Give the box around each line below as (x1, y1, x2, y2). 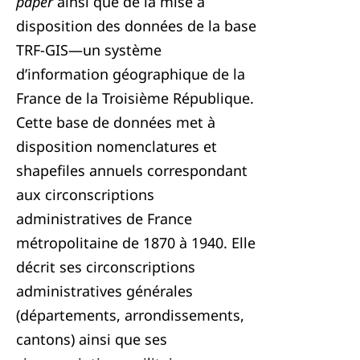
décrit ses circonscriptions (16, 257, 195, 276)
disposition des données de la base (16, 16, 256, 35)
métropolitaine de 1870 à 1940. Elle (16, 233, 256, 252)
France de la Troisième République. (16, 88, 254, 108)
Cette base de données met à (16, 112, 215, 132)
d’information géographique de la (16, 64, 245, 84)
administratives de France (16, 209, 192, 228)
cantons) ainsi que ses (16, 329, 167, 349)
